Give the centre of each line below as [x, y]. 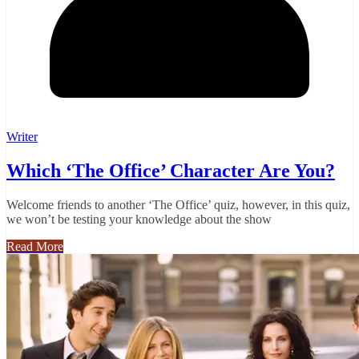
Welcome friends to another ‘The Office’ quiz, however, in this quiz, [178, 205]
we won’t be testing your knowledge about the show [139, 219]
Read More [35, 246]
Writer [22, 137]
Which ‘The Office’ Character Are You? [171, 171]
